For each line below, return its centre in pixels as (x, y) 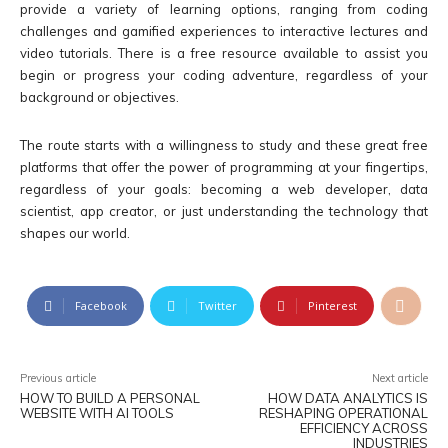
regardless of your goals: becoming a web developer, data (224, 189)
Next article (399, 378)
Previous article (58, 378)
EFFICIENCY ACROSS (363, 428)
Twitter (217, 306)
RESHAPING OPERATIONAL (343, 413)
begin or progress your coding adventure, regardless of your (224, 75)
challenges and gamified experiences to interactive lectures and (224, 31)
